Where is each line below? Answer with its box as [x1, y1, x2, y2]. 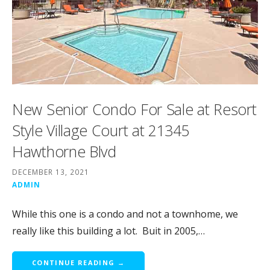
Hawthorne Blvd [12, 140, 116, 162]
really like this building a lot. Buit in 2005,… [12, 224, 205, 237]
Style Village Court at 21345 [12, 119, 190, 140]
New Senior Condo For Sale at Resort [12, 98, 257, 119]
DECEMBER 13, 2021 [12, 166, 89, 177]
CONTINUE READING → [32, 257, 125, 267]
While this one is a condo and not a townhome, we [12, 207, 238, 221]
